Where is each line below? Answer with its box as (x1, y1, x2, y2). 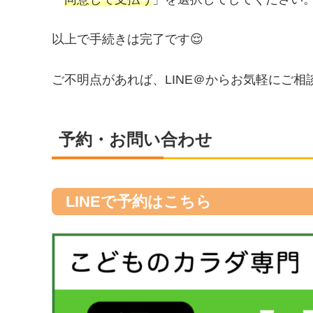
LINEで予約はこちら (66, 192, 212, 210)
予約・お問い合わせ (59, 129, 212, 149)
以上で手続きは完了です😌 (52, 32, 203, 47)
